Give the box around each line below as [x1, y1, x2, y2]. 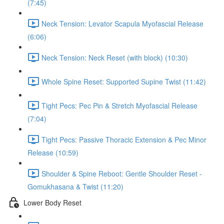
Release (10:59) [27, 147, 78, 157]
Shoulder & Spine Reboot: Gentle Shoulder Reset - [41, 168, 202, 178]
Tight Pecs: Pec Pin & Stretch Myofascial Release [41, 100, 197, 110]
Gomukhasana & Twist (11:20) [27, 181, 123, 191]
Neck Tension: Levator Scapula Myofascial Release [41, 18, 203, 28]
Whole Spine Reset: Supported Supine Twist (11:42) [41, 76, 206, 86]
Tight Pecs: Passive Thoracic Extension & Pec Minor [41, 134, 206, 144]
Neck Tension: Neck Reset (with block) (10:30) [41, 52, 188, 62]
